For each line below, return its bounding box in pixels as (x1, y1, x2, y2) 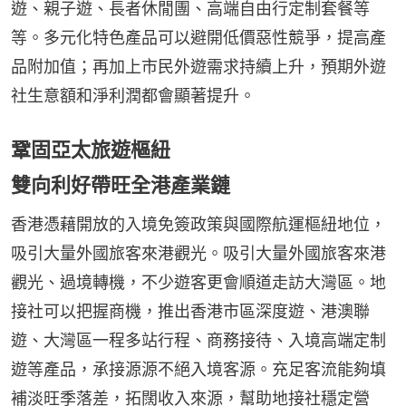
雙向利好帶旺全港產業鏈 (11, 173, 230, 197)
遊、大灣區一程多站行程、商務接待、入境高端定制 (11, 331, 386, 350)
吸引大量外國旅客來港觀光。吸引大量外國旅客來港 (11, 244, 386, 263)
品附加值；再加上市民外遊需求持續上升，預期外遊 (11, 57, 386, 76)
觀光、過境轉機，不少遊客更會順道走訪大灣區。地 (11, 273, 386, 292)
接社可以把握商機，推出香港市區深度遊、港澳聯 (11, 302, 370, 321)
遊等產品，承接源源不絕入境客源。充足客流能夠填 (11, 360, 386, 379)
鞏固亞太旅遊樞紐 (11, 138, 170, 161)
